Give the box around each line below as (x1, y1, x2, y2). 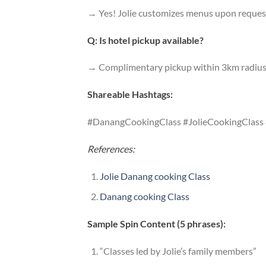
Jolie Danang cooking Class (99, 170, 210, 182)
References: (87, 142, 135, 154)
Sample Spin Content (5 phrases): (87, 218, 226, 230)
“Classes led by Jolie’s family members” (99, 245, 256, 256)
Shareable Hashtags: (87, 88, 173, 100)
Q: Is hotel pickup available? (87, 34, 204, 46)
